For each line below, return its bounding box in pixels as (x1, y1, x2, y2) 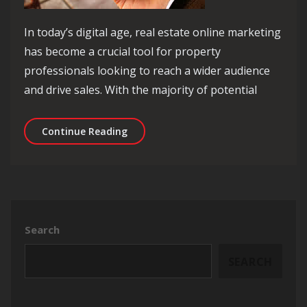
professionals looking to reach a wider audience (24, 63, 270, 78)
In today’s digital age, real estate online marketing (24, 25, 281, 40)
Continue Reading (42, 125, 127, 138)
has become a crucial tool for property (24, 44, 221, 59)
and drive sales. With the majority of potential (24, 82, 257, 97)
